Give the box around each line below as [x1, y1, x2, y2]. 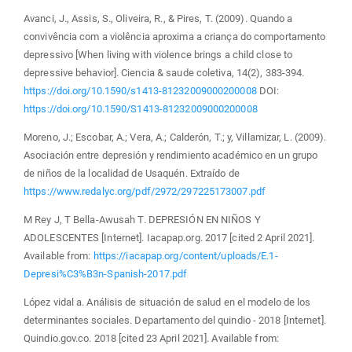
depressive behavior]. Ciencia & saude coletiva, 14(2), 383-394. [24, 66, 305, 79]
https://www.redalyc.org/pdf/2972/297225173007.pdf [24, 185, 266, 197]
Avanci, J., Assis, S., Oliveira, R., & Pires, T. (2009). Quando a [24, 12, 293, 24]
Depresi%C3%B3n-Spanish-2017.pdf [24, 267, 188, 280]
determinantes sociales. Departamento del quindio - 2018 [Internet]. [24, 313, 326, 326]
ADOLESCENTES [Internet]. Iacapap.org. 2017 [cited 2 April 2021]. [24, 231, 315, 244]
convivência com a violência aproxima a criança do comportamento [24, 30, 326, 42]
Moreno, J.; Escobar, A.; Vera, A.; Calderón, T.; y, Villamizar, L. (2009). [24, 130, 327, 143]
